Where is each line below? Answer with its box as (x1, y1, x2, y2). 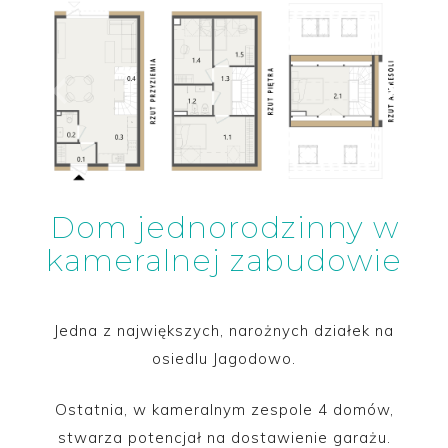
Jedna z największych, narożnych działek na (54, 321, 394, 340)
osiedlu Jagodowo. (152, 349, 296, 368)
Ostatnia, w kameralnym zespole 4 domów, (54, 399, 394, 419)
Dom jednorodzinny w (49, 209, 399, 246)
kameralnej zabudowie (46, 242, 402, 279)
